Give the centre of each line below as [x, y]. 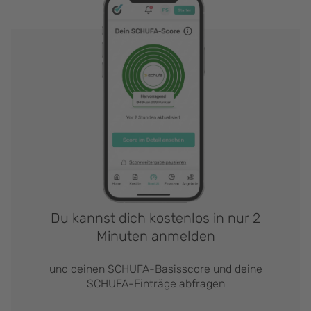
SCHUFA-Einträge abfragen [155, 283]
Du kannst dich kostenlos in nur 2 [155, 218]
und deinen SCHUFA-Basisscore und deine [155, 269]
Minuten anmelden [155, 236]
